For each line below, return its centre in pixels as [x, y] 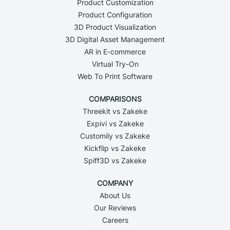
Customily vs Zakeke [115, 136]
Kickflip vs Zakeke [115, 148]
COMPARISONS [115, 99]
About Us [115, 195]
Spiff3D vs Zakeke [115, 160]
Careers [115, 220]
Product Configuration [115, 14]
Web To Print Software [115, 76]
